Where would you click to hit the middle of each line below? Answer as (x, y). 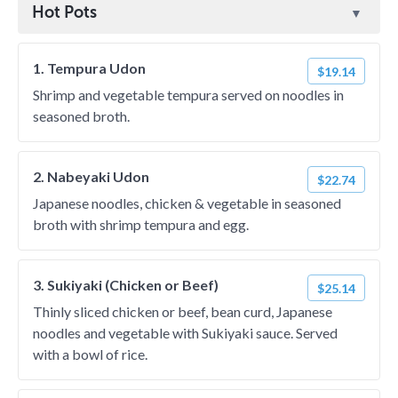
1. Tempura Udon (89, 68)
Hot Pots (64, 12)
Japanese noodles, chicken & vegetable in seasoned (187, 203)
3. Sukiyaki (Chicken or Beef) (126, 285)
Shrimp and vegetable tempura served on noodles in (188, 95)
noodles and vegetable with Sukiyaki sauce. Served (185, 333)
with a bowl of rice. (90, 354)
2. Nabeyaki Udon (91, 176)
